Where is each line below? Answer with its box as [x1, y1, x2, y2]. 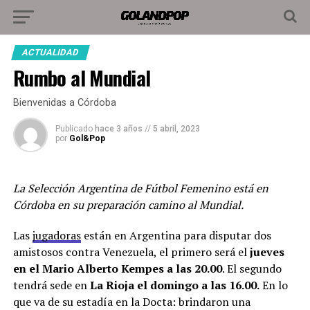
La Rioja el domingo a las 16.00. [89, 277, 259, 293]
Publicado [55, 124, 93, 134]
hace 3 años [94, 124, 143, 134]
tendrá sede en [12, 277, 90, 293]
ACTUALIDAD [20, 47, 80, 57]
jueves [249, 244, 284, 259]
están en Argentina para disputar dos [80, 228, 271, 243]
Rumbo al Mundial [12, 63, 151, 92]
